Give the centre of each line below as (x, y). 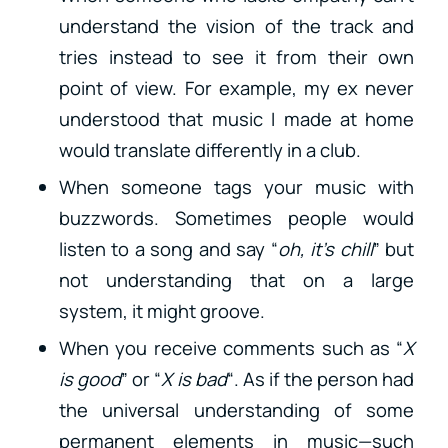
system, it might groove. (161, 310)
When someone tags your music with (236, 186)
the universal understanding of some (236, 409)
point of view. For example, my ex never (236, 87)
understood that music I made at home (236, 118)
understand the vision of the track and (236, 25)
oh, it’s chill (325, 248)
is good (90, 378)
